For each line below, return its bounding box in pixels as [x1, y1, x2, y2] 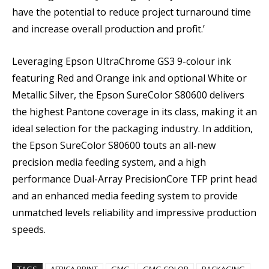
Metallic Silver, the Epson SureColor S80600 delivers [12, 88, 244, 101]
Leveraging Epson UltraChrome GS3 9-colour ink [12, 54, 231, 68]
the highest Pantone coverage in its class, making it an [12, 104, 257, 118]
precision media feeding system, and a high [12, 155, 206, 169]
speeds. [12, 222, 46, 236]
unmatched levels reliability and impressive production [12, 205, 256, 219]
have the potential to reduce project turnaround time [12, 5, 251, 19]
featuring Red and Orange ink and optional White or [12, 71, 247, 85]
